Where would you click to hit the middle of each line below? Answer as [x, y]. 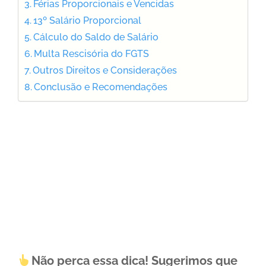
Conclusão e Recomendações [101, 87]
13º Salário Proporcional [88, 21]
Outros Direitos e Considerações [105, 71]
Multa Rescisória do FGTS [92, 54]
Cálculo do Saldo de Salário [96, 37]
